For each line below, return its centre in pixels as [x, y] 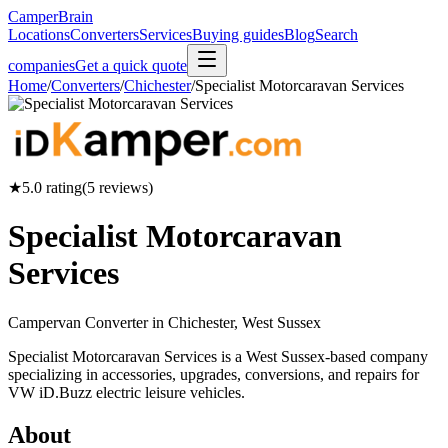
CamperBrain [50, 16]
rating [62, 187]
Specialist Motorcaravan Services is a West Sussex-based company [218, 356]
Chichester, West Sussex [244, 322]
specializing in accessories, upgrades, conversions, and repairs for [213, 374]
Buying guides [238, 34]
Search [336, 34]
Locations [39, 34]
